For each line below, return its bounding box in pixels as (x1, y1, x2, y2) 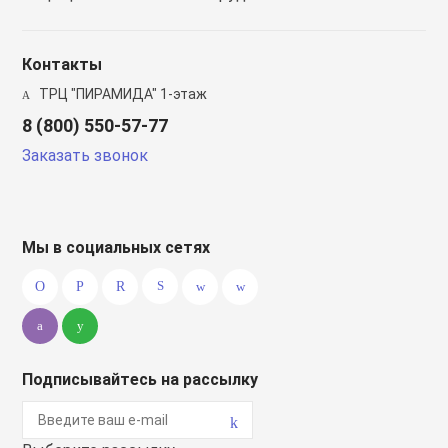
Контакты (22, 55, 103, 74)
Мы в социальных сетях (22, 238, 211, 257)
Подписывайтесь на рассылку (22, 370, 259, 389)
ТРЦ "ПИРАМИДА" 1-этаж (36, 86, 208, 102)
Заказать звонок (22, 146, 149, 165)
